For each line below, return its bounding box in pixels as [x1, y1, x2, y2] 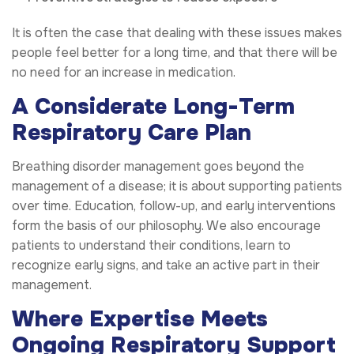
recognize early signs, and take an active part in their [12, 257, 320, 274]
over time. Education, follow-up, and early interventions [12, 198, 336, 215]
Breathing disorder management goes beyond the [12, 158, 304, 175]
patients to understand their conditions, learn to [12, 237, 291, 254]
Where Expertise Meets [12, 305, 268, 334]
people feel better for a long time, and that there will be [12, 44, 337, 62]
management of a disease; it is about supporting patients [12, 178, 342, 195]
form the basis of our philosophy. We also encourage [12, 217, 321, 235]
